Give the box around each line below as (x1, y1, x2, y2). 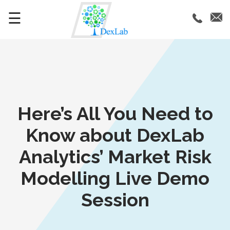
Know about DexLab (26, 124, 204, 146)
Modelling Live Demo (21, 167, 209, 189)
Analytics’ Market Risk (18, 146, 212, 168)
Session (81, 189, 149, 211)
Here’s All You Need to (17, 103, 213, 125)
